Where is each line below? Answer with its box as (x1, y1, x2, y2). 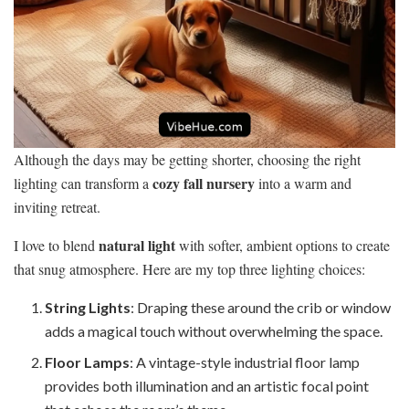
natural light (99, 235, 175, 257)
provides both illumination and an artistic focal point (45, 377, 370, 395)
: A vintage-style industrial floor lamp (130, 353, 361, 372)
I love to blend (14, 236, 99, 256)
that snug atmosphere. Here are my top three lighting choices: (14, 259, 365, 279)
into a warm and (255, 173, 351, 194)
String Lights (45, 299, 131, 317)
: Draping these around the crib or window (131, 299, 392, 317)
